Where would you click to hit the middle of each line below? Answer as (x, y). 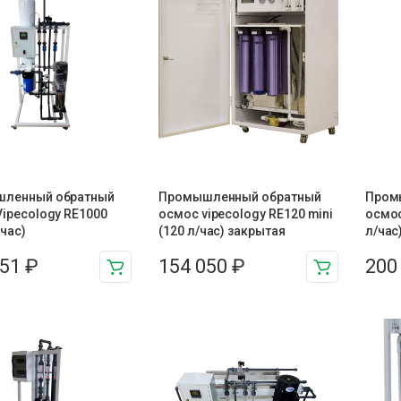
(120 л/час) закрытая (222, 231)
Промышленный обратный (240, 197)
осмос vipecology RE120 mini (246, 214)
